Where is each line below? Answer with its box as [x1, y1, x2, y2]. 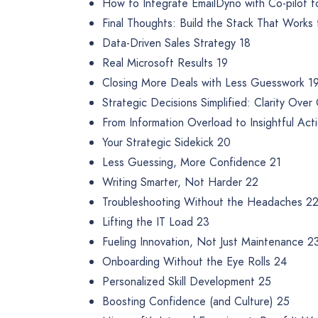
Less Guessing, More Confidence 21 [102, 154, 281, 171]
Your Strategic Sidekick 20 [102, 134, 231, 151]
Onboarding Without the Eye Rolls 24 [102, 253, 287, 270]
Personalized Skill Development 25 [102, 273, 271, 290]
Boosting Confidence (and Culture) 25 [102, 293, 290, 310]
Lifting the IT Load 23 [102, 214, 209, 231]
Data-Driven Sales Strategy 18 [102, 35, 251, 52]
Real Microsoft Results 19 [102, 55, 228, 72]
